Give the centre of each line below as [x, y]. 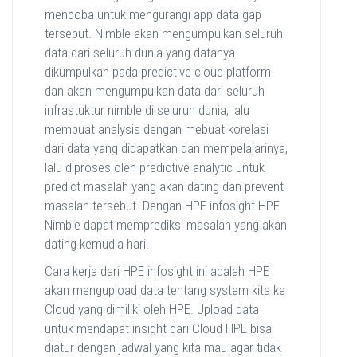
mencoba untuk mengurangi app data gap [153, 15]
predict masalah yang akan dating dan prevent [164, 187]
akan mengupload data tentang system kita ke [165, 290]
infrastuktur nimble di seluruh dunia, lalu [147, 110]
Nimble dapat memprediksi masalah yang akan [166, 225]
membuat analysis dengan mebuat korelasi [157, 129]
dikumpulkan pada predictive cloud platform [158, 72]
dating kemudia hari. [97, 244]
